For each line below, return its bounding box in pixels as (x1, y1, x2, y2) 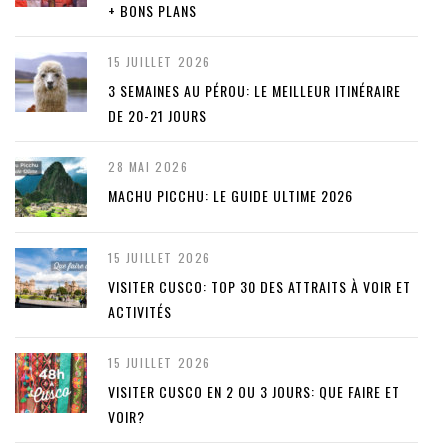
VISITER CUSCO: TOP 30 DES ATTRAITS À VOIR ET (108, 276, 411, 298)
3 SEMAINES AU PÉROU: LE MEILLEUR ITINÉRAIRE (108, 80, 401, 102)
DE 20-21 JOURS (108, 105, 207, 127)
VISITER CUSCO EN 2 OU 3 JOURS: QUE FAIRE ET (108, 381, 400, 403)
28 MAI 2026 (108, 158, 189, 176)
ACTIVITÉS (108, 301, 172, 323)
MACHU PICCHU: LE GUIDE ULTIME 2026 (108, 185, 353, 207)
